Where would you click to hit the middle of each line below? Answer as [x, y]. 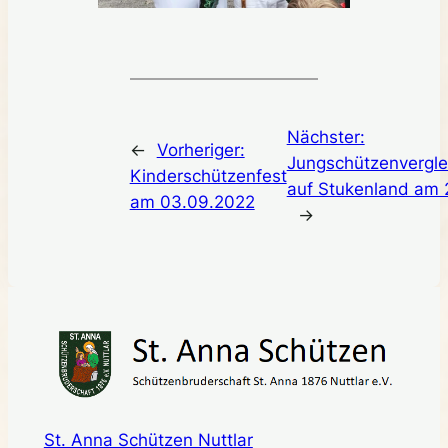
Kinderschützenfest [208, 176]
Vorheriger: [200, 150]
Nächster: [325, 137]
